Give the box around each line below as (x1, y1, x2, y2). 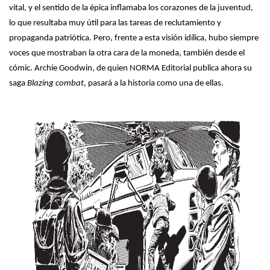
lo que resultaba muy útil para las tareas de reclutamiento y (9, 19, 221, 28)
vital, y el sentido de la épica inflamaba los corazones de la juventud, (9, 4, 253, 13)
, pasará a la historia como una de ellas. (84, 79, 224, 88)
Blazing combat (27, 79, 84, 88)
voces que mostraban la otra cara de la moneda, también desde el (9, 49, 245, 58)
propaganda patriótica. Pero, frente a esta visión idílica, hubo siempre (9, 34, 259, 43)
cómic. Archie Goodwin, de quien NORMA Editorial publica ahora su (9, 64, 252, 73)
